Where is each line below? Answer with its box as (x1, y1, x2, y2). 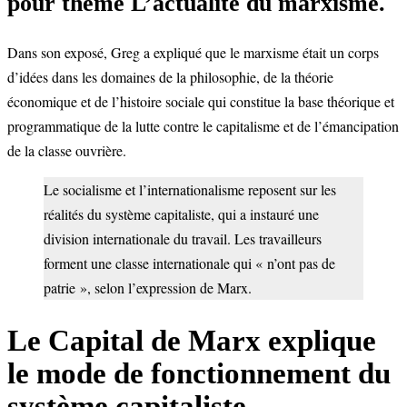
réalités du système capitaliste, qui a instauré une (44, 204, 319, 224)
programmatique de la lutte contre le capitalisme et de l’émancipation (7, 116, 399, 136)
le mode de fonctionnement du (7, 357, 391, 391)
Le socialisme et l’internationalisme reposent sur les (44, 180, 336, 200)
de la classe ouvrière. (7, 141, 126, 161)
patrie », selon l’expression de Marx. (44, 278, 252, 298)
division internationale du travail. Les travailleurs (44, 229, 322, 249)
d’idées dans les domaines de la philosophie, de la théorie (7, 67, 333, 87)
